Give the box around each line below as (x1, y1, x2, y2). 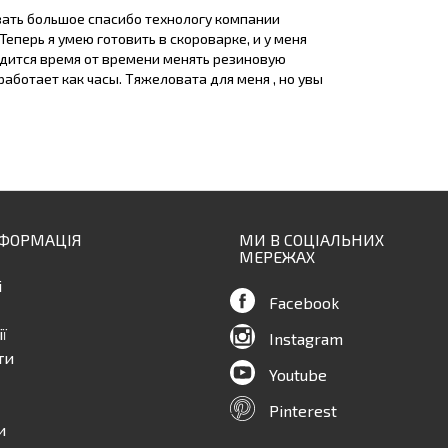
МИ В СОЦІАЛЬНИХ (239, 229, 384, 249)
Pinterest (269, 400, 337, 420)
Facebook (269, 292, 339, 312)
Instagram (269, 328, 343, 348)
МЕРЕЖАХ (239, 246, 315, 266)
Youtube (269, 364, 327, 384)
